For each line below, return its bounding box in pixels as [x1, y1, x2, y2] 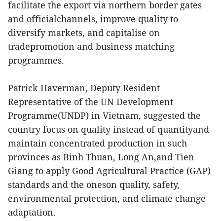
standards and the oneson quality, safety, [8, 178, 180, 190]
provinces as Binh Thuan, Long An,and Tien [8, 150, 194, 163]
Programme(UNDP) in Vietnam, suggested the [8, 109, 201, 121]
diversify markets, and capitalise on [8, 26, 160, 38]
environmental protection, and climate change [8, 192, 206, 204]
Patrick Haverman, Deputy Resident [8, 81, 160, 94]
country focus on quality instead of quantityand [8, 123, 209, 135]
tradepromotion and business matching [8, 40, 175, 52]
